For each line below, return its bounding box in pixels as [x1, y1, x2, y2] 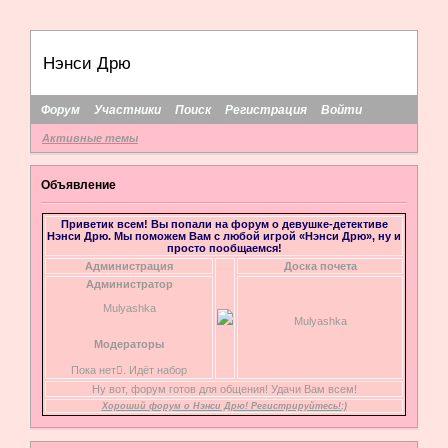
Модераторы [94, 338, 164, 351]
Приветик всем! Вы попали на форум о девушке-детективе [60, 218, 388, 231]
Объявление [41, 177, 116, 192]
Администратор [85, 278, 173, 291]
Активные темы [42, 132, 138, 145]
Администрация [85, 260, 173, 273]
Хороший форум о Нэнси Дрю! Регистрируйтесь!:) [101, 401, 347, 412]
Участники [94, 102, 161, 117]
